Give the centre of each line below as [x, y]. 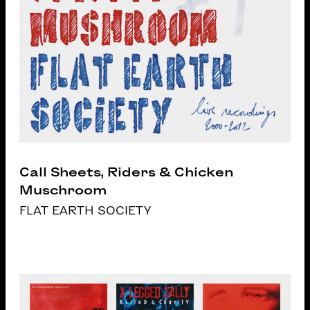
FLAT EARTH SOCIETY [85, 210]
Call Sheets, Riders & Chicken [127, 172]
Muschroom [63, 190]
